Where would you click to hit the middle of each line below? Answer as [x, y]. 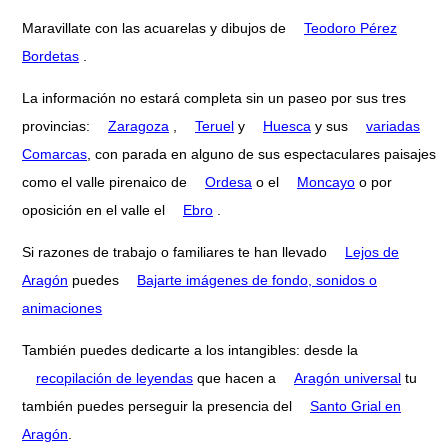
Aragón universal [347, 377]
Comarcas [54, 153]
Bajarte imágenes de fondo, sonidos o [257, 279]
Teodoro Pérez [350, 27]
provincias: [58, 125]
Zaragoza [138, 125]
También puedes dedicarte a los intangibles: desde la [190, 349]
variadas [393, 125]
